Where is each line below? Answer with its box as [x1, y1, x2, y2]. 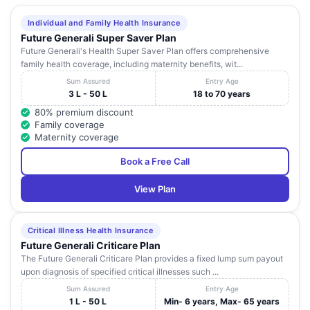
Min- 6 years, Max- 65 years [164, 296, 280, 307]
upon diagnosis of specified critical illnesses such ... [21, 266, 219, 277]
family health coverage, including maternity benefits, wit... [21, 59, 243, 70]
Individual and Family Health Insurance [28, 18, 181, 28]
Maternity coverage [35, 131, 119, 143]
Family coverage [35, 119, 104, 131]
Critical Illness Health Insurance [28, 226, 154, 236]
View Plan [134, 183, 176, 195]
